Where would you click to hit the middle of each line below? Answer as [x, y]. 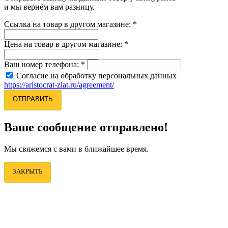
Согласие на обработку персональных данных [96, 75]
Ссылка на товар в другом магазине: [68, 24]
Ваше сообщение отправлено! [86, 127]
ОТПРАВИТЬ [33, 99]
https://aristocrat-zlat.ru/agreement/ [59, 84]
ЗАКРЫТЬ [27, 171]
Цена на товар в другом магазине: [64, 44]
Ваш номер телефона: [42, 64]
